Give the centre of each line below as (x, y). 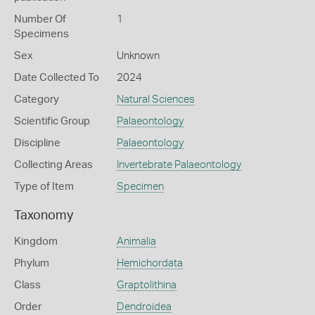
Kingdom (36, 242)
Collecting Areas (53, 165)
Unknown (138, 56)
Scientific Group (52, 121)
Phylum (32, 263)
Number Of (40, 19)
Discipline (37, 143)
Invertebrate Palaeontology (179, 165)
